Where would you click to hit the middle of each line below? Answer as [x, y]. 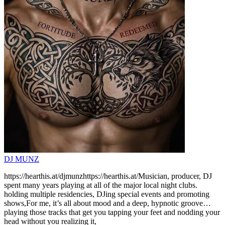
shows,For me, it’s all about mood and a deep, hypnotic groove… [107, 203]
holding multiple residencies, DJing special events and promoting [107, 194]
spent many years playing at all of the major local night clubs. [101, 185]
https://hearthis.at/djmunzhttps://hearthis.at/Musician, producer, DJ [108, 176]
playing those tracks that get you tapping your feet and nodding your [112, 212]
